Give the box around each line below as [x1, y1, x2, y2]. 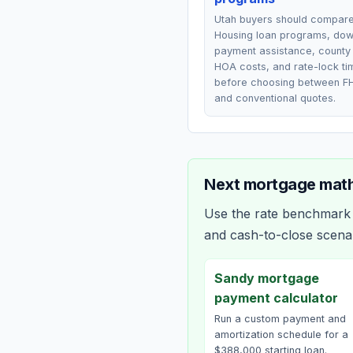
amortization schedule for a [214, 329, 348, 340]
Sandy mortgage [214, 270, 319, 286]
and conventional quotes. [214, 92, 336, 104]
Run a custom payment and [214, 313, 346, 325]
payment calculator [214, 290, 338, 306]
